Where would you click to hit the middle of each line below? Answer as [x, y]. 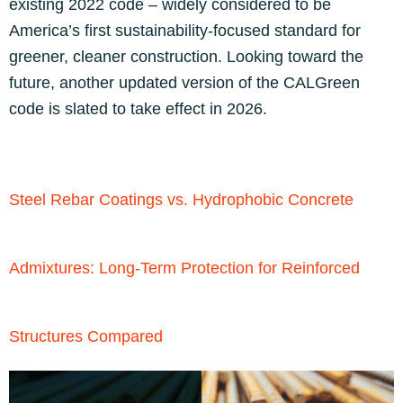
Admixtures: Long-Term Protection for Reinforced [184, 268]
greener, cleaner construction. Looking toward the [186, 57]
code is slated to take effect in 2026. [138, 109]
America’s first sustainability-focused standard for [185, 31]
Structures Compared [86, 336]
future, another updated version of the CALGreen [184, 83]
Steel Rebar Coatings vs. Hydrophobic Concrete [181, 200]
